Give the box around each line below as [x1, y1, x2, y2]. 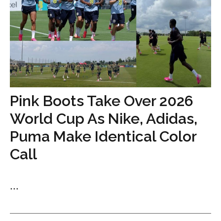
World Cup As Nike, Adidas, [10, 110, 197, 128]
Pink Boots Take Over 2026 [10, 92, 193, 110]
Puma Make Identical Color [10, 128, 196, 146]
